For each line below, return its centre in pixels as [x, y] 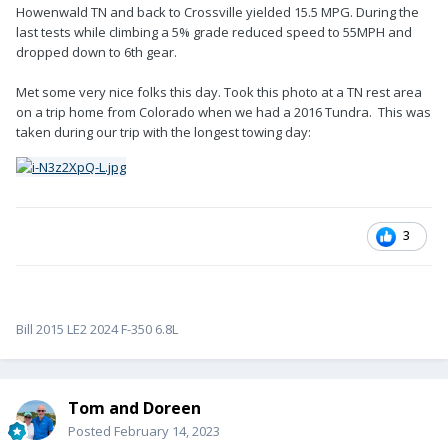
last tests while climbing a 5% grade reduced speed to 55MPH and [214, 32]
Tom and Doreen [134, 408]
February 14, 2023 [167, 431]
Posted [91, 431]
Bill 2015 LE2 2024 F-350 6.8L [97, 329]
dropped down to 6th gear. [96, 52]
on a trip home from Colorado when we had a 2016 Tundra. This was [223, 112]
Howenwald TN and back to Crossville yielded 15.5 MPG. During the [217, 12]
